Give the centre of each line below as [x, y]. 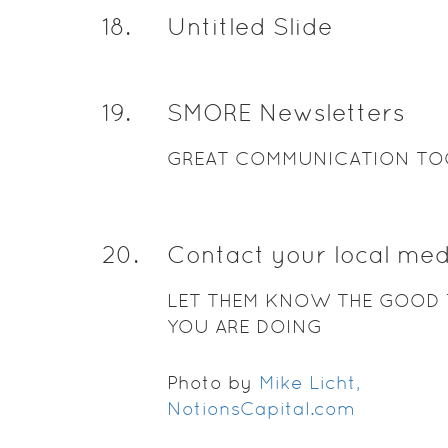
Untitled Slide [249, 26]
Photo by [212, 382]
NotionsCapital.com [260, 408]
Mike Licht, [309, 382]
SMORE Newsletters [285, 112]
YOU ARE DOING [244, 326]
